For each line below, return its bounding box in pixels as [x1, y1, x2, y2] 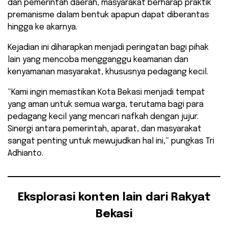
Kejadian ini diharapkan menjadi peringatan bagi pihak [8, 43, 209, 52]
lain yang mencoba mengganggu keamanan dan [8, 55, 188, 65]
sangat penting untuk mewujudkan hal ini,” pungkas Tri [8, 137, 214, 146]
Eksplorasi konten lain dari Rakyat [17, 192, 211, 204]
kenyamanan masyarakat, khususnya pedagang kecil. [8, 68, 208, 77]
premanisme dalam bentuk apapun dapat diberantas [8, 11, 209, 20]
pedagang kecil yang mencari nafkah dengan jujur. [8, 112, 198, 122]
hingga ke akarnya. [8, 23, 77, 32]
